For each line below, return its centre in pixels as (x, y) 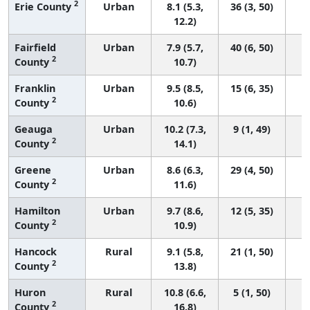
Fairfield (35, 47)
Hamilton (37, 210)
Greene (33, 170)
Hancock (36, 251)
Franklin (35, 88)
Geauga (34, 129)
